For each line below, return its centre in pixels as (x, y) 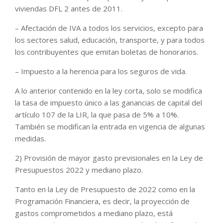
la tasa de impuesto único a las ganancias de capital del (109, 102)
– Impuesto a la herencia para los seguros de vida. (101, 71)
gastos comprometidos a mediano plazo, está (94, 213)
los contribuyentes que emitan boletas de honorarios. (107, 52)
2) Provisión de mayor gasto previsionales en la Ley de (109, 158)
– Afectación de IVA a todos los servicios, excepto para (109, 28)
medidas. (30, 138)
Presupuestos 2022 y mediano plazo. (79, 169)
